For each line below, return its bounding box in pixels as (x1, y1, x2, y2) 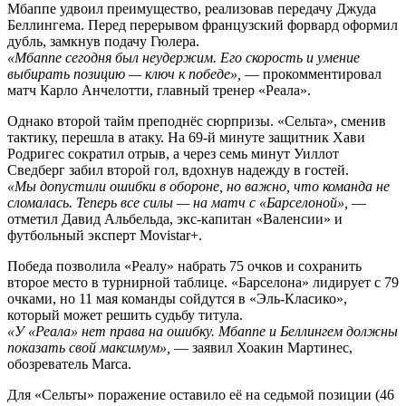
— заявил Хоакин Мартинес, (170, 339, 353, 355)
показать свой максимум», (7, 339, 170, 355)
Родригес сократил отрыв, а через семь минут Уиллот (7, 145, 339, 161)
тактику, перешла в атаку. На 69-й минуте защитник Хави (7, 129, 365, 145)
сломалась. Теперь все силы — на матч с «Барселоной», (7, 194, 348, 210)
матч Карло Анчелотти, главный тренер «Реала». (7, 82, 311, 98)
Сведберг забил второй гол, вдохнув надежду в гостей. (7, 161, 349, 178)
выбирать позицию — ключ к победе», (7, 65, 241, 82)
